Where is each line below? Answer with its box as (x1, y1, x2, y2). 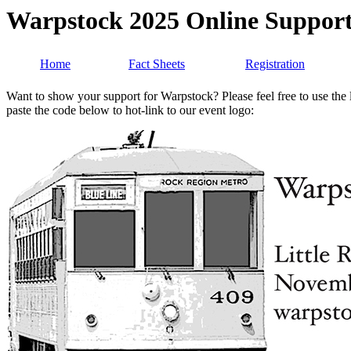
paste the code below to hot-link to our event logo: (6, 103, 254, 118)
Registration (245, 57, 305, 71)
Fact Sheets (128, 57, 185, 71)
